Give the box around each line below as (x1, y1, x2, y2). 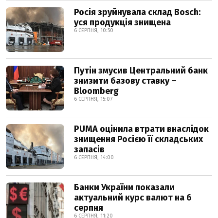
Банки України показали (74, 182, 175, 193)
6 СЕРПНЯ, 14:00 (74, 154, 114, 161)
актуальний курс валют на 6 (74, 192, 192, 203)
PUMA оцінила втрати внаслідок (74, 124, 209, 134)
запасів (74, 144, 105, 155)
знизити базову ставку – (74, 75, 177, 86)
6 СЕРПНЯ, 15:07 (74, 96, 112, 102)
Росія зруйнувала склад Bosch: (74, 7, 200, 18)
